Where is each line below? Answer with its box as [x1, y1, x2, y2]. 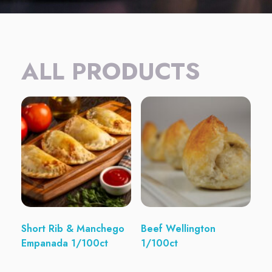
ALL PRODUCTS [21, 54, 200, 89]
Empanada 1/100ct [21, 236, 108, 250]
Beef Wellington [140, 221, 216, 236]
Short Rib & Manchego [21, 221, 124, 236]
